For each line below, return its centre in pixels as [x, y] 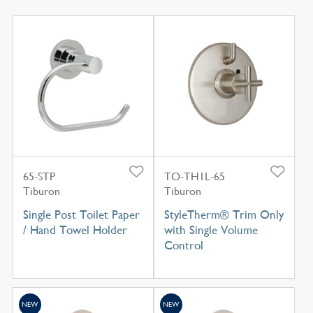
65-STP [39, 177]
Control [183, 246]
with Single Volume [211, 230]
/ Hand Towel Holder [75, 230]
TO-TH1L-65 [194, 177]
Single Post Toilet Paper [81, 215]
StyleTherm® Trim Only [224, 215]
